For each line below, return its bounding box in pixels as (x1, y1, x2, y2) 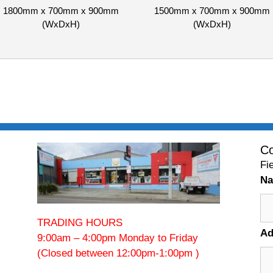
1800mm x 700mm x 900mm (2, 5, 119, 16)
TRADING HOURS (37, 216, 122, 229)
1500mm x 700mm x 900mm (154, 5, 270, 16)
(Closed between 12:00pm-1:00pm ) (37, 247, 199, 259)
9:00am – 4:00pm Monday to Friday (37, 232, 198, 244)
